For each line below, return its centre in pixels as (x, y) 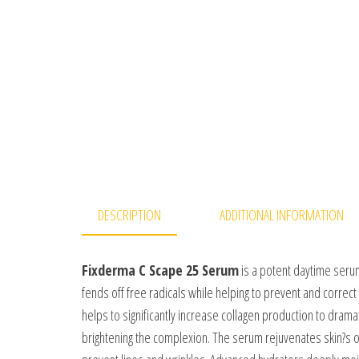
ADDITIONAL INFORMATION (282, 214)
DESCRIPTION (129, 214)
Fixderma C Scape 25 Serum (160, 270)
